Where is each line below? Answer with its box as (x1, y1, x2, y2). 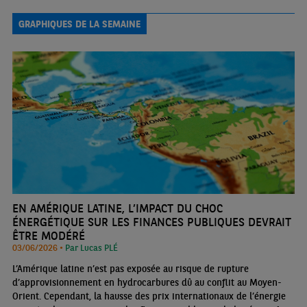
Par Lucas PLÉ (64, 241, 118, 253)
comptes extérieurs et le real (12, 8, 134, 21)
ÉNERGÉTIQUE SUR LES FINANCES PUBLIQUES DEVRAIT (12, 213, 291, 230)
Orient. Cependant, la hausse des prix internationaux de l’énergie (12, 289, 286, 302)
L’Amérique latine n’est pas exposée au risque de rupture (12, 262, 249, 275)
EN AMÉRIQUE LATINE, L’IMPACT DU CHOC (12, 199, 223, 216)
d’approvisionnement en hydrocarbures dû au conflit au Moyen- (12, 275, 282, 288)
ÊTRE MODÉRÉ (12, 227, 85, 243)
